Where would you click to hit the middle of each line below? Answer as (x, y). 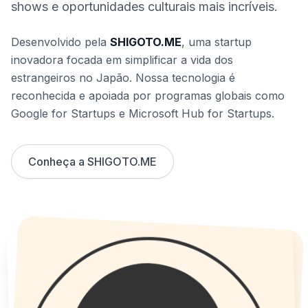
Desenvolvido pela (60, 42)
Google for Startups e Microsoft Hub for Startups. (143, 113)
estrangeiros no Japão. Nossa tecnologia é (123, 78)
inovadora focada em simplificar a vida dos (122, 60)
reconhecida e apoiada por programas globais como (148, 96)
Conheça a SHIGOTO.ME (92, 162)
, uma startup (217, 42)
